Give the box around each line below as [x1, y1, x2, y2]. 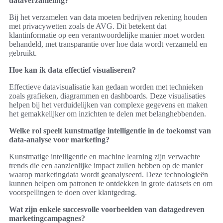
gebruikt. [9, 49, 37, 58]
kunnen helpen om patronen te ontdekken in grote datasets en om [9, 179, 213, 188]
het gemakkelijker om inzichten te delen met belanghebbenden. [9, 110, 206, 118]
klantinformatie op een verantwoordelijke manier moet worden [9, 31, 205, 40]
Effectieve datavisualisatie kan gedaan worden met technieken [9, 83, 203, 92]
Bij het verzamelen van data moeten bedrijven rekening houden [9, 13, 207, 22]
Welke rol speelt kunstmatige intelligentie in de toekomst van [9, 126, 211, 135]
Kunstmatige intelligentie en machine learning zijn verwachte [9, 152, 200, 161]
